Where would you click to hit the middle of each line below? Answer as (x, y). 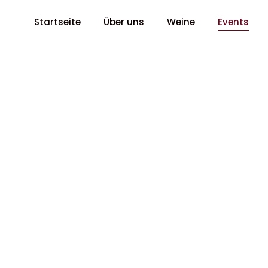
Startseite (58, 22)
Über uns (124, 22)
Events (234, 22)
